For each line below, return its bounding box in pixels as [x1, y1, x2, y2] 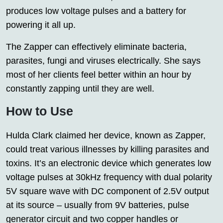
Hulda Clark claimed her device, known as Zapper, [6, 130, 206, 141]
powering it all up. [6, 20, 76, 30]
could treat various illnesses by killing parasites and [6, 144, 209, 155]
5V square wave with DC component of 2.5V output [6, 186, 209, 197]
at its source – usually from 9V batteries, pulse [6, 200, 189, 211]
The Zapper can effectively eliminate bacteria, [6, 42, 187, 52]
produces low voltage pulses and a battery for [6, 6, 186, 16]
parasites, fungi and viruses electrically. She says [6, 56, 201, 66]
